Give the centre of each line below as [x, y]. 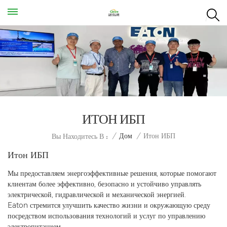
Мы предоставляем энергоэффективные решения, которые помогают [112, 173]
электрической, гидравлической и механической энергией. [97, 194]
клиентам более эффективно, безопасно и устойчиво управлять [104, 184]
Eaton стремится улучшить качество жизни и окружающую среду [109, 205]
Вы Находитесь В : [80, 136]
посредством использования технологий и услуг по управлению [106, 216]
